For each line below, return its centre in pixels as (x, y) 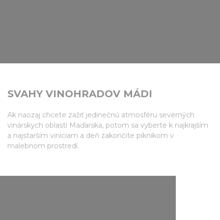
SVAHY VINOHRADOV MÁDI (80, 94)
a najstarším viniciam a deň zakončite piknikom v (91, 135)
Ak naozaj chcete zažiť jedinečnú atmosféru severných (101, 115)
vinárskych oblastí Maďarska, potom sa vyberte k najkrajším (108, 125)
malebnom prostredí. (44, 146)
